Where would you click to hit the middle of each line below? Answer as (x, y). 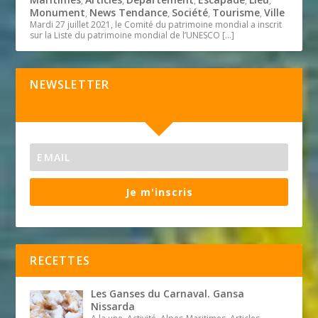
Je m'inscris (159, 192)
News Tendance (129, 12)
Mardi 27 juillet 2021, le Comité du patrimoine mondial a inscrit (156, 24)
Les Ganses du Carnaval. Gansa (167, 293)
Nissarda (113, 306)
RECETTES (60, 260)
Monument (58, 12)
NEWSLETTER (70, 84)
